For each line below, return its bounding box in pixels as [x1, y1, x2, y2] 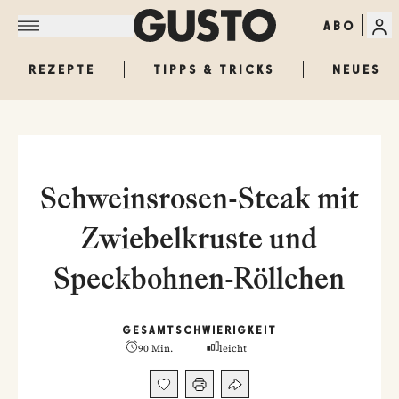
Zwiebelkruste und [81, 219, 318, 256]
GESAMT [122, 324, 175, 337]
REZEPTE [28, 62, 95, 77]
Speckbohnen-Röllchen [53, 259, 346, 297]
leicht [219, 342, 248, 355]
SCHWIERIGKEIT [175, 324, 277, 337]
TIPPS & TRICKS [153, 62, 274, 77]
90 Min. [138, 342, 174, 355]
